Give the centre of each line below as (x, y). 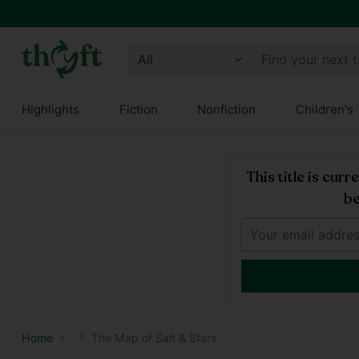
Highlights (50, 109)
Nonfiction (227, 109)
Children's (324, 109)
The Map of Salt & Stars (153, 338)
